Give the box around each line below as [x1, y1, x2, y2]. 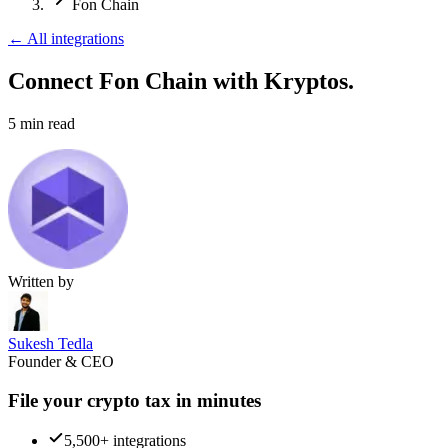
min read [20, 114, 75, 132]
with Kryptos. [213, 67, 354, 94]
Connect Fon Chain [8, 67, 207, 94]
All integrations [27, 30, 124, 47]
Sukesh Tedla [8, 334, 93, 352]
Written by [8, 272, 74, 290]
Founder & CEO [8, 352, 114, 370]
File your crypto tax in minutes [8, 389, 261, 411]
